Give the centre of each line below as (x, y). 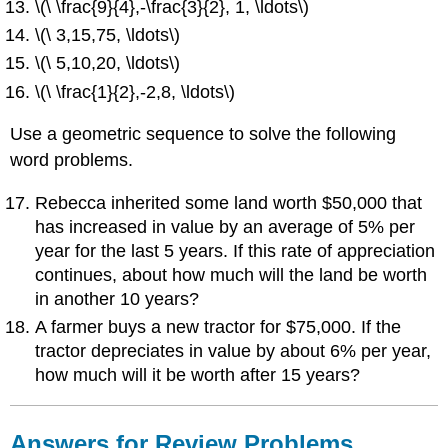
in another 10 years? (117, 299)
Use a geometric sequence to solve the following (203, 134)
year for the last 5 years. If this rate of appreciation (235, 251)
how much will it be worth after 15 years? (198, 375)
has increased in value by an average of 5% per (225, 227)
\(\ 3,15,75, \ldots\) (108, 35)
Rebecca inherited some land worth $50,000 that (229, 203)
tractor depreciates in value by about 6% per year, (233, 351)
